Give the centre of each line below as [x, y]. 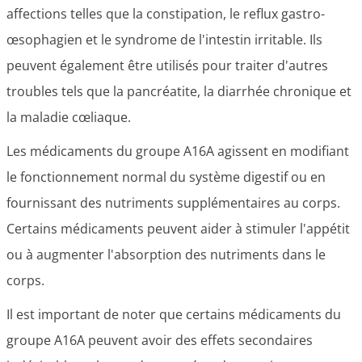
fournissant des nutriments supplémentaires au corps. [173, 203]
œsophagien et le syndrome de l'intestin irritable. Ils [164, 40]
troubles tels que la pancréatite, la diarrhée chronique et [179, 91]
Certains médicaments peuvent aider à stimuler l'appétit [178, 229]
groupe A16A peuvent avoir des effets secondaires [160, 340]
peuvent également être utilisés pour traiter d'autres [167, 65]
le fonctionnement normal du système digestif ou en [166, 177]
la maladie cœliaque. [69, 117]
